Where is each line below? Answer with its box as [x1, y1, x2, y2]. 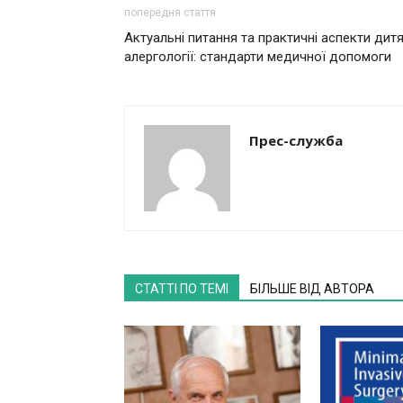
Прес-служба [249, 131, 343, 149]
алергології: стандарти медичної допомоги [124, 49, 391, 65]
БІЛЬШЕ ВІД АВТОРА [250, 282, 374, 296]
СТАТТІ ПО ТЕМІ [135, 282, 228, 296]
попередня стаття [124, 6, 216, 19]
